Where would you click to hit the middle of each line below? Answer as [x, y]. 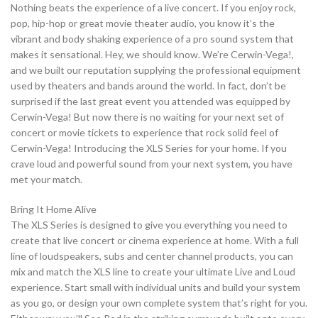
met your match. [46, 180]
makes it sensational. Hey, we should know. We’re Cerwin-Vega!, [152, 55]
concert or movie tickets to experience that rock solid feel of [144, 133]
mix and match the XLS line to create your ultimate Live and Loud [153, 272]
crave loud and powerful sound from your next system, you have [152, 164]
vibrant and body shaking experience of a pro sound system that [152, 39]
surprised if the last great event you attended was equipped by [150, 102]
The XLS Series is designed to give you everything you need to [149, 225]
